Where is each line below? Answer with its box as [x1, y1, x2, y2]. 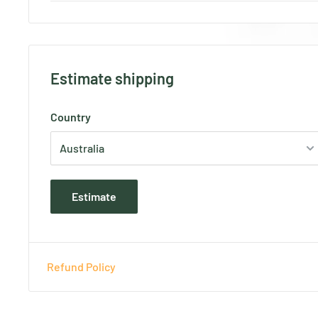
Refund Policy [47, 259, 116, 273]
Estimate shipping [50, 68, 174, 87]
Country [50, 109, 91, 124]
